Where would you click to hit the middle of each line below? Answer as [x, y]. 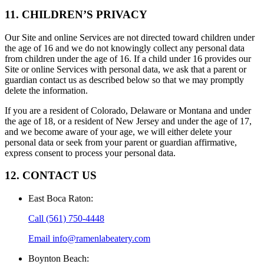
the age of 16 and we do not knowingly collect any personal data [125, 48]
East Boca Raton [60, 199]
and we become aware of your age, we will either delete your [118, 131]
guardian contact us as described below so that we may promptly [124, 80]
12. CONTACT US [51, 176]
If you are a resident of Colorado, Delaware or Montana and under [128, 110]
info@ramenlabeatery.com [101, 239]
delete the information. [46, 90]
